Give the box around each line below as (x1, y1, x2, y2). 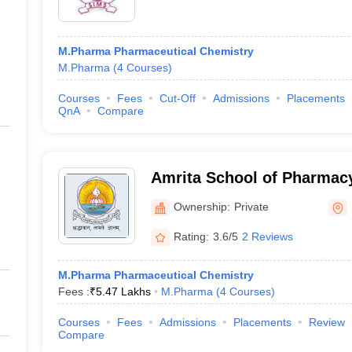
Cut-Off (159, 92, 196, 104)
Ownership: (173, 200, 230, 213)
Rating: (173, 229, 209, 243)
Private (233, 200, 269, 213)
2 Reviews (241, 229, 293, 243)
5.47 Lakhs (95, 285, 151, 298)
